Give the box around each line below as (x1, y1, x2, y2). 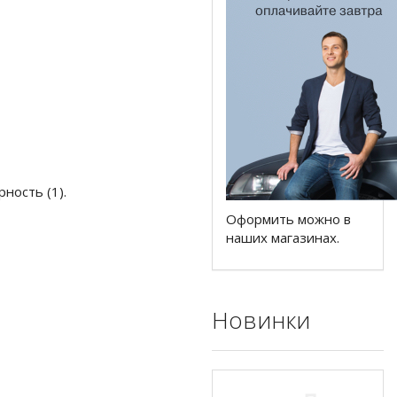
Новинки (212, 304, 310, 336)
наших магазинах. (226, 228, 343, 246)
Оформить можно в (226, 209, 351, 228)
